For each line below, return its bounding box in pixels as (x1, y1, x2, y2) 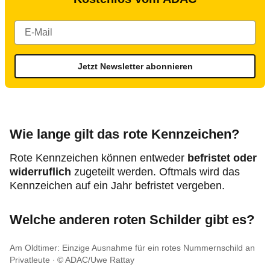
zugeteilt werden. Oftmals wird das (71, 166, 240, 178)
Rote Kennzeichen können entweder (10, 152, 187, 164)
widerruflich (10, 166, 71, 178)
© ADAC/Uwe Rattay (57, 255, 134, 265)
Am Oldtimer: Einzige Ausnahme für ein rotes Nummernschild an (10, 243, 255, 253)
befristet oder (187, 152, 257, 164)
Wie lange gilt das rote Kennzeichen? (10, 127, 239, 142)
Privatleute (10, 255, 50, 265)
